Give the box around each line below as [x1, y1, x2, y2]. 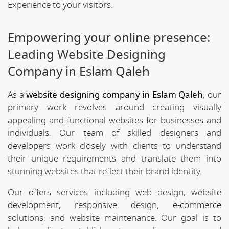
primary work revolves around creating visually [8, 101, 221, 114]
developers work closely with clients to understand [8, 139, 221, 152]
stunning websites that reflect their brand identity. [8, 165, 202, 178]
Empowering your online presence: [8, 28, 210, 47]
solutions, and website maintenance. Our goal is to [8, 211, 221, 224]
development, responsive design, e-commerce [8, 198, 221, 212]
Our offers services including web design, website [8, 186, 221, 199]
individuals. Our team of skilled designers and [8, 126, 221, 140]
